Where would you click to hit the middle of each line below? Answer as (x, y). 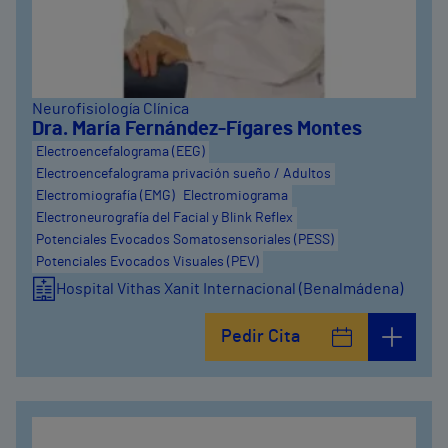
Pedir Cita (260, 337)
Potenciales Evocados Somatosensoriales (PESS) (185, 240)
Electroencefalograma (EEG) (120, 152)
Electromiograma (235, 196)
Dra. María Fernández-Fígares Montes (197, 129)
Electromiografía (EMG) (105, 196)
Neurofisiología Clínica (110, 109)
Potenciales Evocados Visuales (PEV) (147, 262)
